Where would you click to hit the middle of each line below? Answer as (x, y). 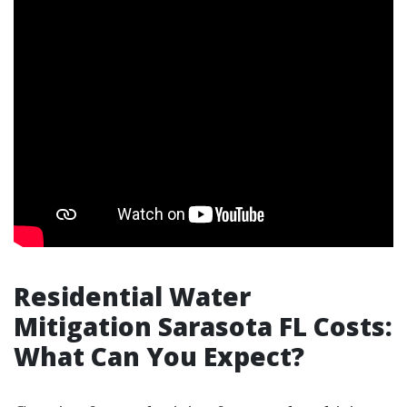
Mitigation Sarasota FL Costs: (203, 326)
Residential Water (132, 296)
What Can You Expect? (159, 356)
